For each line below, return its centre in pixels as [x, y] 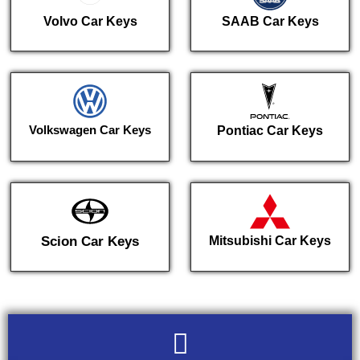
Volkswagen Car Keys [90, 130]
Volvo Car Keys [90, 21]
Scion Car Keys [90, 241]
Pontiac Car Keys [270, 131]
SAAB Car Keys [270, 21]
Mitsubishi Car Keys [270, 240]
